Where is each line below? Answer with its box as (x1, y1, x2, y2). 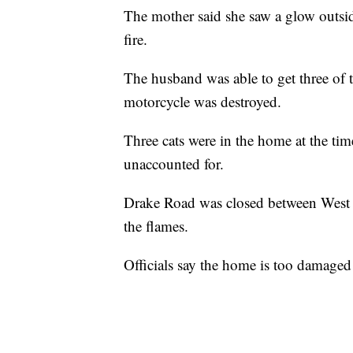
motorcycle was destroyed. (124, 91, 281, 112)
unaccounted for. (124, 154, 229, 174)
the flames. (124, 216, 188, 236)
